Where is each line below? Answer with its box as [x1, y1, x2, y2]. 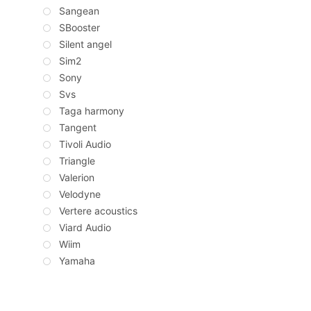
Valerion [59, 171, 94, 184]
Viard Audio [59, 221, 111, 234]
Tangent [59, 121, 96, 134]
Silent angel [59, 38, 112, 51]
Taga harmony [59, 105, 124, 117]
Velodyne [59, 188, 101, 201]
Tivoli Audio [59, 138, 111, 151]
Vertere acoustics [59, 205, 137, 217]
